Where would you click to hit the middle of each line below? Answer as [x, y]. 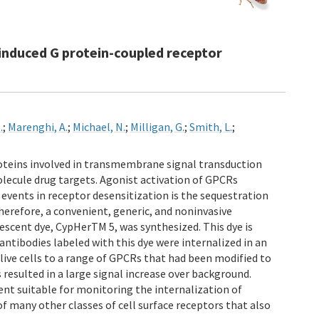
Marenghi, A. [38, 127]
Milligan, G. [157, 127]
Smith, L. [211, 127]
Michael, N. [99, 127]
